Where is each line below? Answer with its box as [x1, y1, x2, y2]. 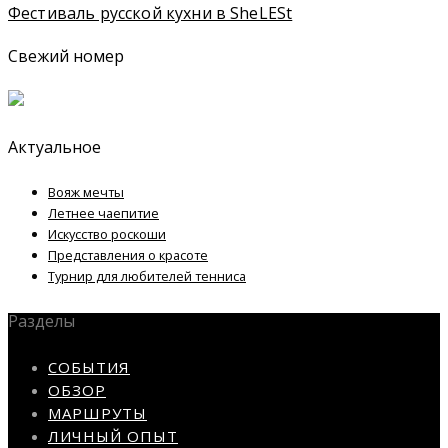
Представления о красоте [48, 245, 208, 264]
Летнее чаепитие [48, 203, 159, 222]
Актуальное [8, 136, 102, 159]
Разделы [8, 310, 76, 333]
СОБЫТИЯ [48, 357, 130, 378]
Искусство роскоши [48, 224, 166, 243]
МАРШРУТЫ [48, 403, 147, 424]
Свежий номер [8, 44, 125, 67]
